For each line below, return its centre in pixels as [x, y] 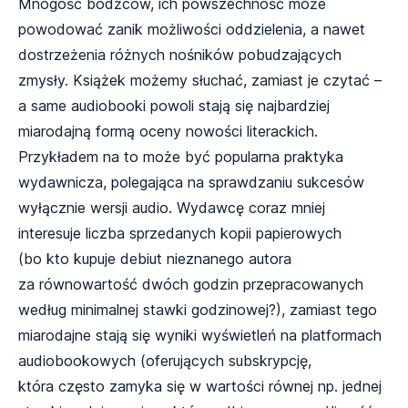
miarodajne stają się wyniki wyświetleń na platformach [200, 336]
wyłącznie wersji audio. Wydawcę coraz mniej [172, 208]
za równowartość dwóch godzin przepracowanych [191, 285]
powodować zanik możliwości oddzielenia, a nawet [192, 30]
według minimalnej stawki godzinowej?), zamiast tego [198, 310]
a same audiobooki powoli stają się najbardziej [174, 106]
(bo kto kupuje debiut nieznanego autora [155, 259]
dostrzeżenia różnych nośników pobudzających [180, 55]
